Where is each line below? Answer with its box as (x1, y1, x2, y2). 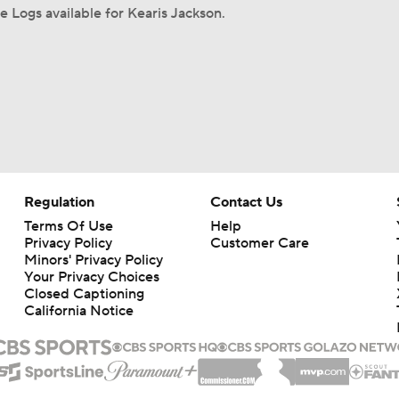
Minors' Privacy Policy (23, 251, 163, 269)
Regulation (23, 193, 94, 211)
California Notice (23, 302, 134, 320)
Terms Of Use (23, 217, 113, 235)
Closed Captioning (23, 285, 144, 303)
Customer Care (209, 234, 309, 252)
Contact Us (209, 193, 282, 211)
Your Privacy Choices (23, 268, 159, 286)
